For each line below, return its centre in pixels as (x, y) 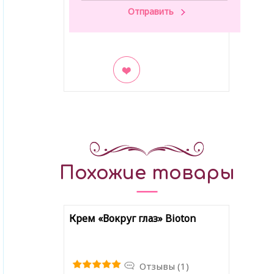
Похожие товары (147, 173)
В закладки (102, 90)
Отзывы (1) (164, 266)
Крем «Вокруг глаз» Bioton (132, 218)
